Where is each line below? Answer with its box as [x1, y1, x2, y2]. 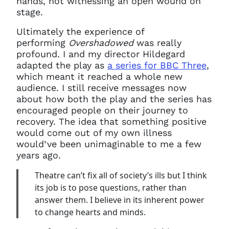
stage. [16, 7, 43, 17]
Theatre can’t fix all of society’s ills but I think [35, 170, 207, 181]
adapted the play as [16, 60, 107, 71]
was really [133, 37, 181, 48]
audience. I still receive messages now [16, 82, 187, 93]
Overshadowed [68, 37, 133, 48]
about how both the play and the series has [16, 94, 212, 104]
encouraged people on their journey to [16, 105, 188, 116]
